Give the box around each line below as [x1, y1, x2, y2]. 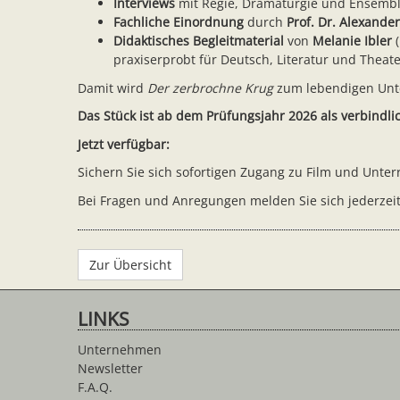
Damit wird [78, 79, 147, 96]
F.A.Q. [78, 378, 112, 396]
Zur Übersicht [89, 255, 171, 273]
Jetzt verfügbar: [78, 135, 170, 153]
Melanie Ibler [312, 32, 392, 49]
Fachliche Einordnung [113, 13, 244, 30]
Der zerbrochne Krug [147, 79, 273, 96]
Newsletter [78, 359, 143, 377]
